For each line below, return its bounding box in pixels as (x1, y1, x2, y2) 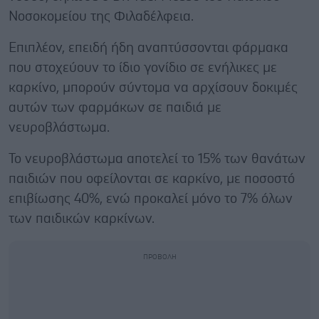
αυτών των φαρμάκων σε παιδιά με (9, 101, 221, 115)
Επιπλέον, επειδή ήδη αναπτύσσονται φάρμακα (9, 41, 288, 55)
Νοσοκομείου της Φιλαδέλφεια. (9, 10, 194, 23)
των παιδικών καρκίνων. (9, 212, 155, 226)
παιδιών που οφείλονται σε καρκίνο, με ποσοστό (9, 172, 295, 186)
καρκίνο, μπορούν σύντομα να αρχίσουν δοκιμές (9, 81, 298, 95)
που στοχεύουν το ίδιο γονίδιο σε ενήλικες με (9, 61, 277, 75)
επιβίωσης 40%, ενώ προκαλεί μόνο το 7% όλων (9, 192, 293, 206)
